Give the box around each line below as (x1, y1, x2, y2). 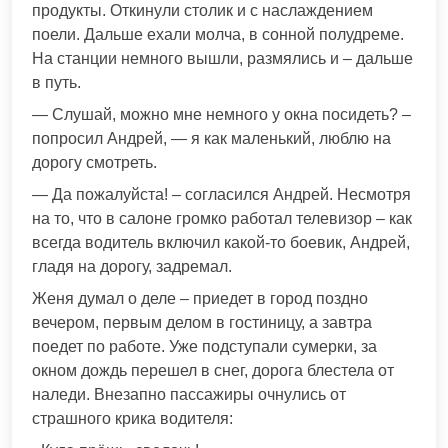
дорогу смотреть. (32, 154, 157, 172)
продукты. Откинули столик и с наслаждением (32, 2, 373, 20)
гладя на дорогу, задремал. (32, 258, 232, 276)
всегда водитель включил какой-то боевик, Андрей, (32, 234, 410, 252)
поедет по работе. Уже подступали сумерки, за (32, 338, 377, 356)
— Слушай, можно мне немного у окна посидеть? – (32, 106, 411, 124)
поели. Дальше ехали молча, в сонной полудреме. (32, 26, 404, 44)
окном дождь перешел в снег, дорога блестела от (32, 362, 394, 380)
